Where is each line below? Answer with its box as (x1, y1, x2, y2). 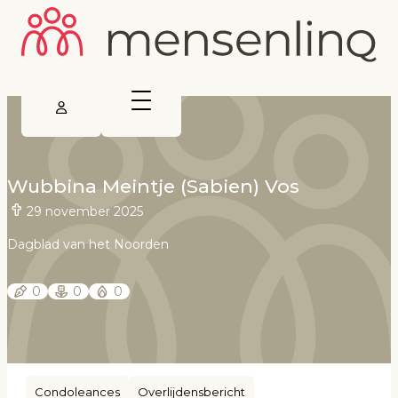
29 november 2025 (27, 203, 143, 219)
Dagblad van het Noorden (7, 235, 169, 252)
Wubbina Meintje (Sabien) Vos (7, 175, 299, 198)
